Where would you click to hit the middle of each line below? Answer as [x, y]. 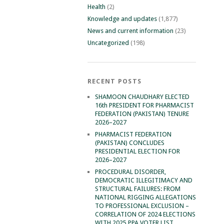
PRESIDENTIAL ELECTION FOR [137, 151]
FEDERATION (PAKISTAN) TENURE [142, 113]
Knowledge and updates [122, 18]
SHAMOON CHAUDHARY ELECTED [142, 96]
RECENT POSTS [114, 81]
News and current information [130, 30]
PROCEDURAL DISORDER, [130, 171]
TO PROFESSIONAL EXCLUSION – [142, 205]
